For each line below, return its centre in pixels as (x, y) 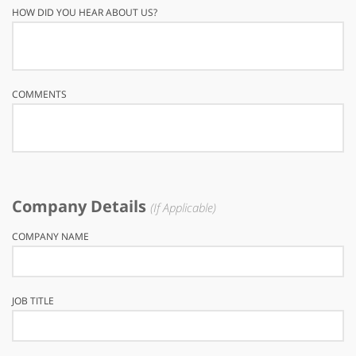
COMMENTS (39, 94)
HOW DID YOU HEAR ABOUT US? (85, 12)
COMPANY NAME (50, 236)
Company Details (81, 206)
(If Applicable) (183, 207)
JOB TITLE (33, 301)
